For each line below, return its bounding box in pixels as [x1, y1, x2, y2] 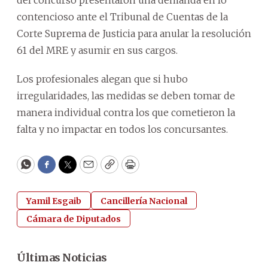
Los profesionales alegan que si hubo [17, 72, 188, 85]
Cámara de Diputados [26, 213, 121, 224]
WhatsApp [25, 163, 81, 177]
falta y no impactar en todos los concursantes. [17, 123, 228, 135]
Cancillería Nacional [100, 195, 187, 206]
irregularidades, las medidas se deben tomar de [17, 89, 235, 102]
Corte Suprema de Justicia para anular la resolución [17, 27, 251, 39]
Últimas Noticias [17, 250, 106, 264]
